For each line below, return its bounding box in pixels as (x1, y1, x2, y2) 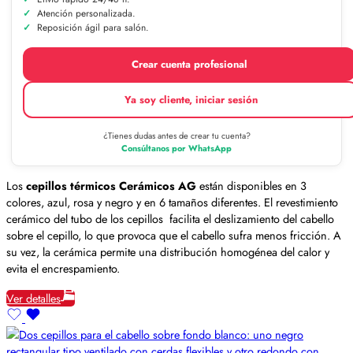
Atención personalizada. (37, 6, 136, 20)
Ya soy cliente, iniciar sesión (124, 91, 258, 107)
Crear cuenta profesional (131, 56, 247, 72)
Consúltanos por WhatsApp (121, 141, 232, 154)
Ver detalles (6, 289, 61, 307)
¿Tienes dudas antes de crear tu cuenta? (102, 128, 251, 142)
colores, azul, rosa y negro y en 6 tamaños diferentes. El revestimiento (6, 194, 338, 211)
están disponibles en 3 (199, 177, 307, 195)
